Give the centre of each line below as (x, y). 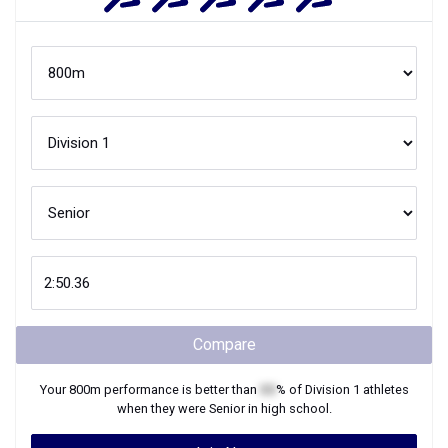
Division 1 (332, 389)
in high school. (288, 408)
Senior (226, 408)
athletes (384, 389)
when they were (162, 408)
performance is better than (180, 389)
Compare (224, 344)
